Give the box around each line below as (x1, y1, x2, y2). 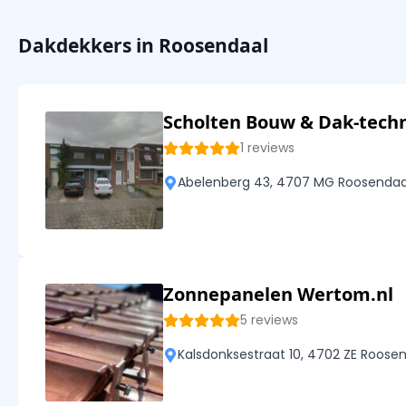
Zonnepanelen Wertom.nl (163, 282, 393, 307)
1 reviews (240, 139, 295, 158)
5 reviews (240, 311, 298, 330)
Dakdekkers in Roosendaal (18, 33, 268, 59)
